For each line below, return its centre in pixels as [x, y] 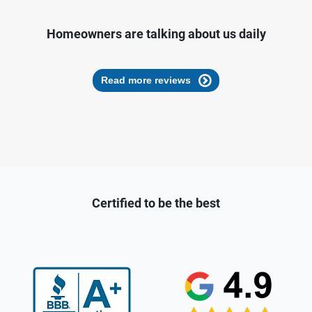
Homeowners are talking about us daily [156, 33]
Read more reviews [146, 80]
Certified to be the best [156, 203]
